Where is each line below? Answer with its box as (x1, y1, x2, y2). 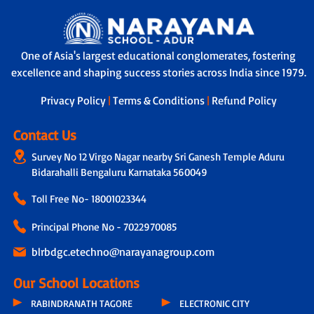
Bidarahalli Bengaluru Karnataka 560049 (31, 165, 207, 179)
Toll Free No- (31, 192, 91, 206)
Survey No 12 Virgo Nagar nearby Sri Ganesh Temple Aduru (31, 150, 285, 164)
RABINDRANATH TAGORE (30, 297, 132, 310)
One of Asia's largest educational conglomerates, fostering (21, 48, 296, 63)
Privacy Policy (40, 93, 108, 108)
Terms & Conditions (112, 93, 207, 108)
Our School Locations (13, 274, 139, 292)
